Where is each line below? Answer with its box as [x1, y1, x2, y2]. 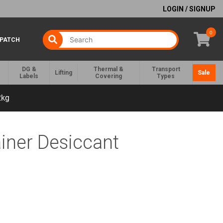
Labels [19, 73, 39, 80]
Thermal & [93, 66, 123, 73]
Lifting [54, 69, 72, 77]
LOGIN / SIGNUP [163, 4, 216, 13]
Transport [151, 66, 180, 73]
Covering [95, 73, 122, 80]
